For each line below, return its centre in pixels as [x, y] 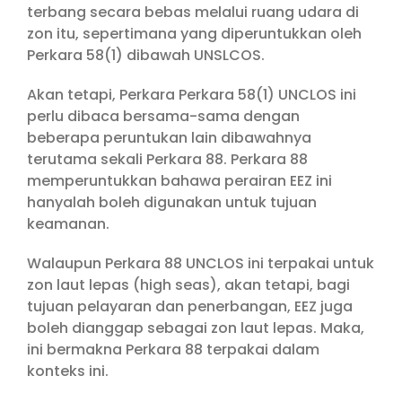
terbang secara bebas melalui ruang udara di [193, 12]
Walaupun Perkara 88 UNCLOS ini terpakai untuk [201, 263]
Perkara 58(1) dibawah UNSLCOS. [146, 55]
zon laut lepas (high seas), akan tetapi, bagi [188, 285]
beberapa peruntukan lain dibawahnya [169, 138]
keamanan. [68, 224]
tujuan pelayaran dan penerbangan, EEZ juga [190, 306]
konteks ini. [68, 371]
